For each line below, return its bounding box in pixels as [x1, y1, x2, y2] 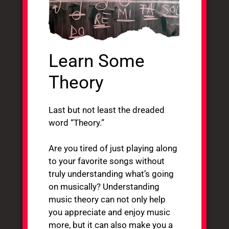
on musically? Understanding [49, 181, 160, 192]
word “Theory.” [49, 117, 105, 128]
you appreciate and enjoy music [49, 207, 171, 217]
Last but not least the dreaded [49, 104, 165, 115]
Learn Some [49, 50, 145, 72]
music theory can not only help [49, 194, 166, 204]
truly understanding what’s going [49, 168, 174, 179]
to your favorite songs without [49, 155, 165, 166]
